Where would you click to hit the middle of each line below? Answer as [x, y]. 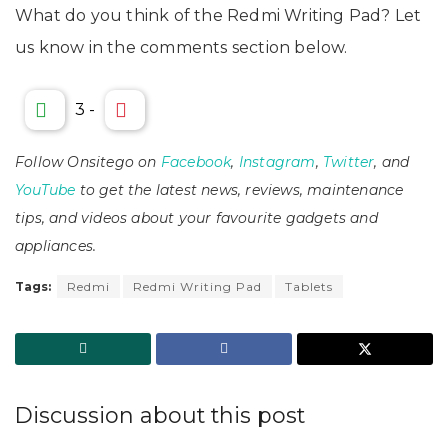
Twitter [349, 162]
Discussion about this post [160, 415]
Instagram [277, 162]
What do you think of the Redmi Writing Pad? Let [218, 16]
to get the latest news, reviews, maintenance [239, 190]
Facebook [196, 162]
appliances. [56, 246]
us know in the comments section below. [181, 48]
